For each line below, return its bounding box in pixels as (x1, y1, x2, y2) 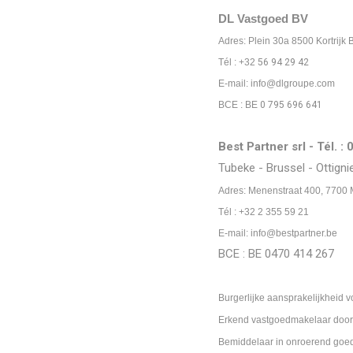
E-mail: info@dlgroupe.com (218, 78, 335, 89)
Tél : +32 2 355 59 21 (218, 206, 309, 217)
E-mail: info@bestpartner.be (218, 228, 337, 239)
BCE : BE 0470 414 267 (218, 247, 334, 261)
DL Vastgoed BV (218, 12, 308, 25)
